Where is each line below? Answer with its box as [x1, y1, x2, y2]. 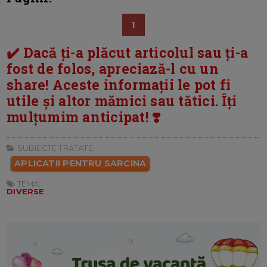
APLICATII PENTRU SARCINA [14, 157, 147, 169]
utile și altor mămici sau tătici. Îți [7, 91, 237, 110]
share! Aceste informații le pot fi [7, 75, 231, 94]
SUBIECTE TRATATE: [15, 142, 95, 153]
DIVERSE [7, 186, 45, 196]
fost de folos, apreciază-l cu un [7, 59, 219, 77]
